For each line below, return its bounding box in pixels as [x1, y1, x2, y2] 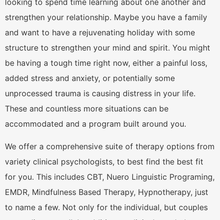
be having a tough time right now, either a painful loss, [5, 58, 207, 68]
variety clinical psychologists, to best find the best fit [5, 156, 203, 166]
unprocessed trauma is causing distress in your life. [5, 88, 195, 99]
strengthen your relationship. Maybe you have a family [5, 12, 207, 23]
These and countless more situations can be [5, 104, 168, 114]
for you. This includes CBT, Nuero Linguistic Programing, [5, 171, 215, 182]
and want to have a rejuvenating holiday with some [5, 27, 195, 38]
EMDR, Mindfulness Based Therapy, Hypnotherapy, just [5, 187, 208, 197]
